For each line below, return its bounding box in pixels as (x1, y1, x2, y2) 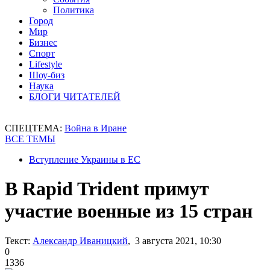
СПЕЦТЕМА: (5, 123, 64, 133)
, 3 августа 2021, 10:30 (128, 235, 221, 246)
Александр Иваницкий (33, 235, 128, 246)
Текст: (5, 235, 30, 246)
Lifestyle (29, 59, 62, 69)
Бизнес (29, 37, 57, 48)
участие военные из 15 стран (5, 200, 253, 222)
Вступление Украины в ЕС (29, 154, 140, 165)
